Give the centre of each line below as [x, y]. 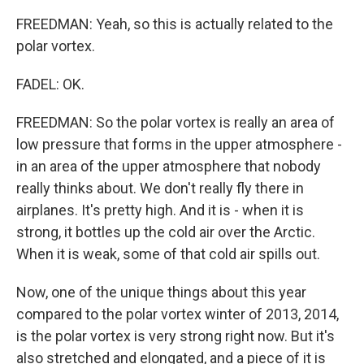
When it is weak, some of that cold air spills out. [168, 254]
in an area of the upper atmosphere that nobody [169, 166]
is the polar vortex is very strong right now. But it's [175, 336]
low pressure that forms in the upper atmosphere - [179, 144]
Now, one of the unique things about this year [161, 292]
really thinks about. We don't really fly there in [160, 188]
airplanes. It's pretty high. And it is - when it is [160, 210]
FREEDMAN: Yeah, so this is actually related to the [175, 24]
